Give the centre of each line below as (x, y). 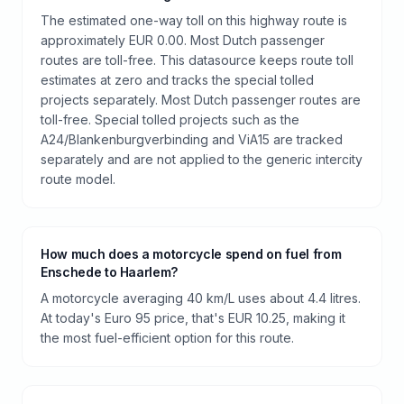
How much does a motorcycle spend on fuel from (191, 253)
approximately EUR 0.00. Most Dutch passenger (183, 40)
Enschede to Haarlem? (109, 271)
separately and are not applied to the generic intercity (202, 159)
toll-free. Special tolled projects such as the (170, 119)
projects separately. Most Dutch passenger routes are (201, 99)
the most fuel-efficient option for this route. (167, 337)
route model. (78, 179)
